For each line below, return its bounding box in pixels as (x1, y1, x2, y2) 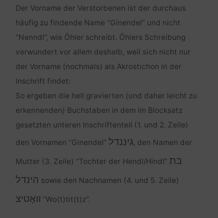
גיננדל (108, 136, 133, 148)
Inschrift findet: (15, 76, 71, 86)
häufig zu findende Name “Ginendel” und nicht (15, 18, 181, 28)
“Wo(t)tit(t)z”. (40, 195, 90, 204)
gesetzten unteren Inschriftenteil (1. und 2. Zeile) (15, 120, 188, 130)
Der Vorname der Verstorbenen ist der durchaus (15, 3, 186, 13)
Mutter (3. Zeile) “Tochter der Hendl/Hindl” (15, 157, 169, 166)
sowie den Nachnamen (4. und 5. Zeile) (38, 176, 179, 185)
